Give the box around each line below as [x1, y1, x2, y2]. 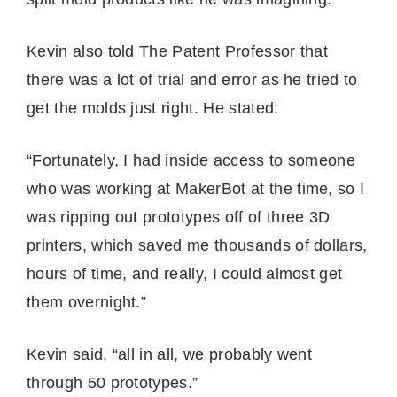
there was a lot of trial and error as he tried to [27, 70, 358, 89]
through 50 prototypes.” [27, 373, 198, 392]
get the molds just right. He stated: [27, 98, 284, 117]
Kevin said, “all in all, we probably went [27, 345, 313, 363]
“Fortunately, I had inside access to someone [27, 151, 356, 169]
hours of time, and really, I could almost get [27, 264, 343, 283]
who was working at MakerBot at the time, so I [27, 179, 365, 198]
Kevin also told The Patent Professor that [27, 42, 329, 60]
